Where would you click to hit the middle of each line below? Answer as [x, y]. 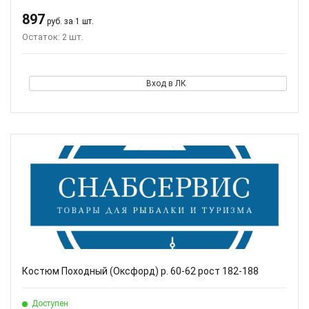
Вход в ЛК [166, 83]
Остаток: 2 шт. [53, 37]
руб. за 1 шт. [69, 21]
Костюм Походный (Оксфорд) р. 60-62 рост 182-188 [140, 271]
